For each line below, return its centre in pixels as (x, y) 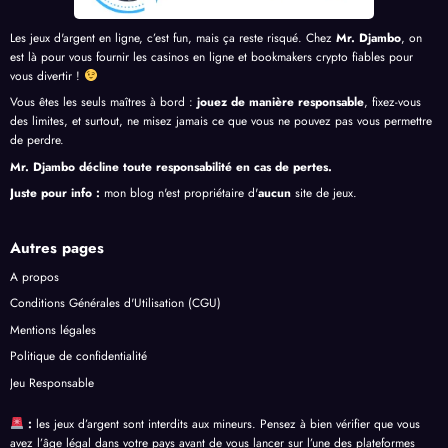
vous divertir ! (47, 75)
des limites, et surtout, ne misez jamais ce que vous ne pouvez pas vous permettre (221, 121)
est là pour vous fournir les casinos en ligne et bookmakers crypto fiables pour (211, 56)
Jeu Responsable (52, 382)
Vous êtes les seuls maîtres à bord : (103, 102)
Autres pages (57, 247)
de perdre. (37, 140)
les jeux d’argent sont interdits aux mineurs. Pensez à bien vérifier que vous (225, 424)
